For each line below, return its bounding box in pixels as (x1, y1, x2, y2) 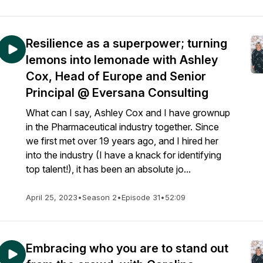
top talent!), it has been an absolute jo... (26, 163, 191, 175)
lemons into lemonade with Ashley (26, 53, 218, 67)
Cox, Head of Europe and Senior (26, 69, 206, 83)
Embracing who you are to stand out (26, 241, 228, 255)
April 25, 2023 (26, 193, 77, 202)
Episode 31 (122, 193, 160, 202)
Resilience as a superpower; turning (26, 36, 227, 50)
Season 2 (82, 193, 117, 202)
